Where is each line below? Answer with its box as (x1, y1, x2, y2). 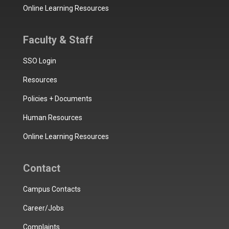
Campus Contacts (22, 185, 81, 193)
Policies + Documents (22, 94, 92, 103)
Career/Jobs (22, 203, 64, 212)
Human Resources (22, 113, 82, 122)
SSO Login (22, 56, 56, 65)
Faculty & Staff (22, 33, 93, 46)
